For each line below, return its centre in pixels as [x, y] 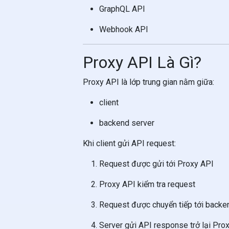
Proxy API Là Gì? [142, 62]
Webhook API [124, 29]
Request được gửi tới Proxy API [156, 164]
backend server [127, 123]
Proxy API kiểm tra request [147, 184]
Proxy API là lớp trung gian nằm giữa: [148, 82]
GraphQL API [122, 9]
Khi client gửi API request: [129, 143]
